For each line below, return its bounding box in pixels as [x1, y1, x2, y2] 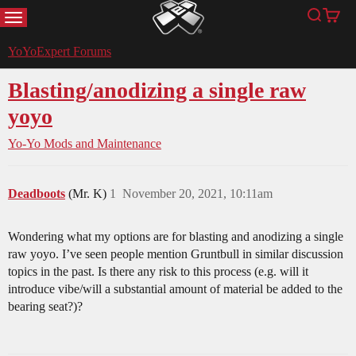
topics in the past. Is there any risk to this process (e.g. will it [8, 265, 308, 279]
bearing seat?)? [8, 300, 83, 314]
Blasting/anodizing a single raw [8, 78, 306, 103]
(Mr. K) [68, 187, 110, 201]
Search [312, 16, 346, 29]
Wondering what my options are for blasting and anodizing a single [8, 230, 343, 244]
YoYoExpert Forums [8, 44, 111, 59]
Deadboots [8, 187, 65, 201]
